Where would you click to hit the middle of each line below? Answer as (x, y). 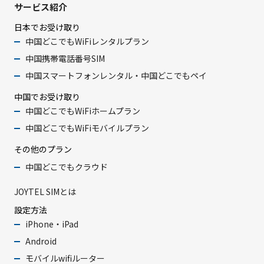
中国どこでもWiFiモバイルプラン (88, 128)
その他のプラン (43, 149)
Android (41, 241)
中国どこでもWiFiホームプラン (83, 111)
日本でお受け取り (47, 27)
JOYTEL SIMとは (45, 192)
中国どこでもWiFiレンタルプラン (88, 42)
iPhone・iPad (52, 224)
